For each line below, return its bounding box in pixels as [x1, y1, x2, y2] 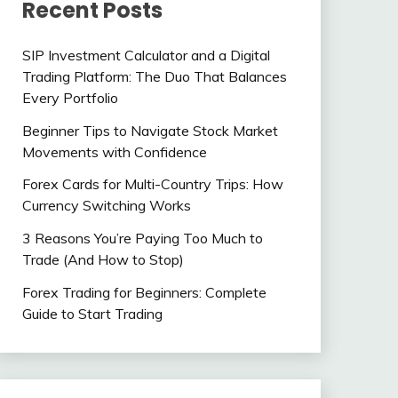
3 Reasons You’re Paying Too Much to [21, 229, 263, 248]
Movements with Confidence [21, 142, 207, 161]
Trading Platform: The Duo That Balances [21, 67, 287, 85]
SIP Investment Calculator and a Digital [21, 45, 270, 64]
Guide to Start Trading [21, 305, 163, 322]
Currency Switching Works [21, 196, 191, 215]
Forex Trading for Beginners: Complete [21, 283, 267, 301]
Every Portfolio [21, 88, 118, 107]
